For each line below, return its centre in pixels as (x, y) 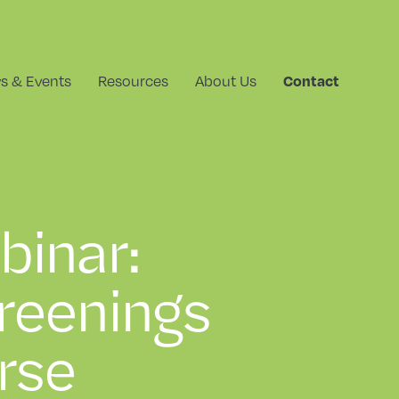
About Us (225, 80)
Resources (133, 80)
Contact (311, 80)
